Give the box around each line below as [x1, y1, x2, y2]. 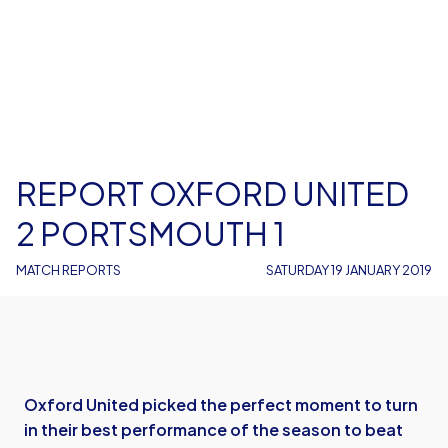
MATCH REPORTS [16, 262, 121, 278]
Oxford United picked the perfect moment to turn [24, 394, 418, 415]
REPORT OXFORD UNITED [16, 173, 409, 213]
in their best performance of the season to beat [24, 419, 403, 440]
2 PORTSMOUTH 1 [16, 213, 285, 253]
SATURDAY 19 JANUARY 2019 [266, 262, 432, 278]
